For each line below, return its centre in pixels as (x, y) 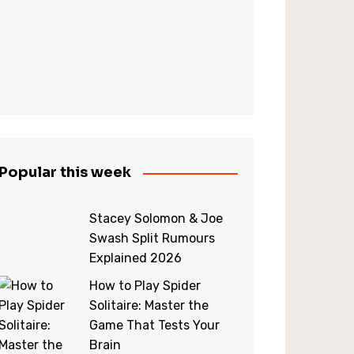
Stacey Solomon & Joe (156, 218)
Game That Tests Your (154, 325)
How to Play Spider (145, 286)
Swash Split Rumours (152, 238)
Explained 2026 (135, 258)
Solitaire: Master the (149, 305)
